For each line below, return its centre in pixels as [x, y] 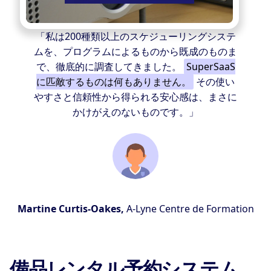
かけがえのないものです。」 [135, 112]
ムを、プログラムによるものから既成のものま [135, 52]
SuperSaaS [211, 67]
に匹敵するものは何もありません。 [114, 82]
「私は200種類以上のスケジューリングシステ [135, 37]
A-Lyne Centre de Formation [189, 209]
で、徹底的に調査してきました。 [110, 67]
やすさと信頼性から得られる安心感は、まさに [135, 97]
